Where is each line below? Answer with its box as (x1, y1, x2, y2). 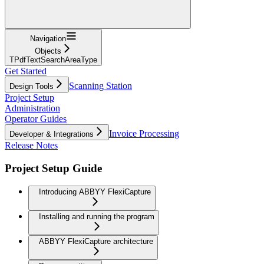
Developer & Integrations (9, 129, 94, 138)
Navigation (30, 34, 66, 43)
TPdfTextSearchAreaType (9, 55, 97, 64)
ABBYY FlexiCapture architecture (39, 237, 153, 246)
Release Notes (5, 140, 58, 150)
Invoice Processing (109, 128, 179, 138)
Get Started (5, 65, 47, 76)
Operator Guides (5, 113, 67, 124)
